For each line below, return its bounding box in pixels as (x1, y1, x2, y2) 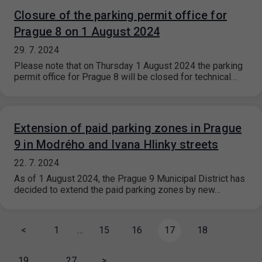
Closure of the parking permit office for (14, 8, 227, 23)
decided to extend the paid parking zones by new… (14, 184, 220, 196)
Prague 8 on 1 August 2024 (14, 25, 160, 39)
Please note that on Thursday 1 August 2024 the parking (14, 60, 243, 72)
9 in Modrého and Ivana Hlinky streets (14, 137, 219, 152)
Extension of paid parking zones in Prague (14, 121, 242, 136)
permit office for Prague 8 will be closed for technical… (14, 71, 237, 83)
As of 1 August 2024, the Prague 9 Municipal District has (14, 173, 245, 185)
